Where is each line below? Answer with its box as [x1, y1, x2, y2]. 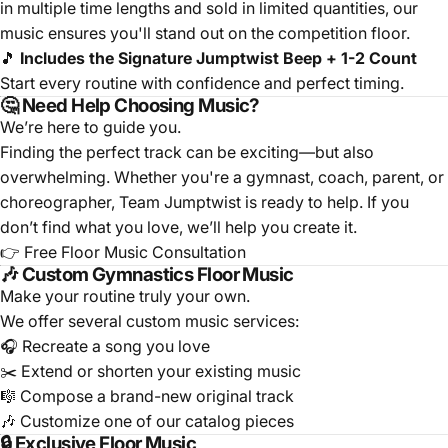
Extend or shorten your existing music [21, 361, 301, 382]
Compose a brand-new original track [20, 386, 294, 407]
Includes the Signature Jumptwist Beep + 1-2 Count [20, 48, 417, 69]
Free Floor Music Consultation [24, 242, 246, 263]
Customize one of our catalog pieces [20, 411, 294, 432]
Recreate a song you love [22, 336, 210, 357]
